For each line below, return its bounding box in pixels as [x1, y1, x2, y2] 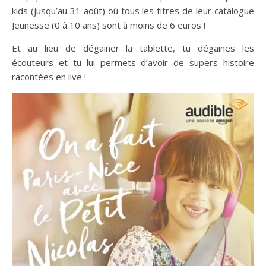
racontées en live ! [12, 70, 86, 83]
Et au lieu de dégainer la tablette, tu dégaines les [12, 42, 254, 54]
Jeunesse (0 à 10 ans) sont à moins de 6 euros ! [12, 18, 205, 31]
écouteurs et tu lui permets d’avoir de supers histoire [12, 56, 254, 68]
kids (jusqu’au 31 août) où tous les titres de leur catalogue [12, 4, 254, 17]
